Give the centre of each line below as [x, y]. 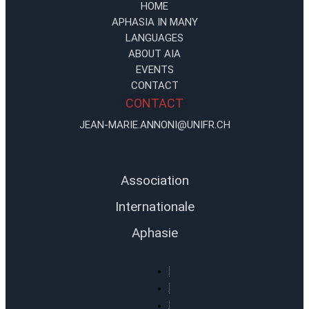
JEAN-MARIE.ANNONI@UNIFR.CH [154, 124]
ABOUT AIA [154, 53]
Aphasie [154, 232]
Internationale [154, 206]
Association [154, 180]
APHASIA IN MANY [154, 22]
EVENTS [154, 69]
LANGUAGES [154, 38]
